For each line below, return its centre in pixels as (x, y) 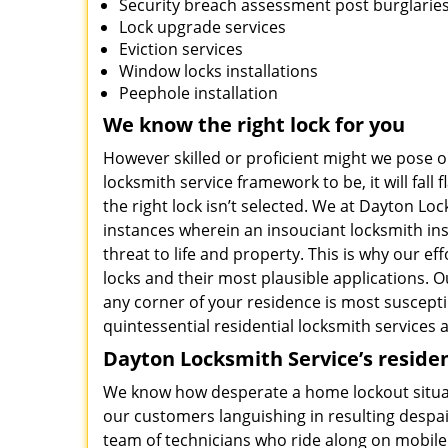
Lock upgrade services (202, 27)
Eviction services (181, 49)
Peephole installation (198, 93)
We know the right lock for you (254, 124)
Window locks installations (218, 71)
